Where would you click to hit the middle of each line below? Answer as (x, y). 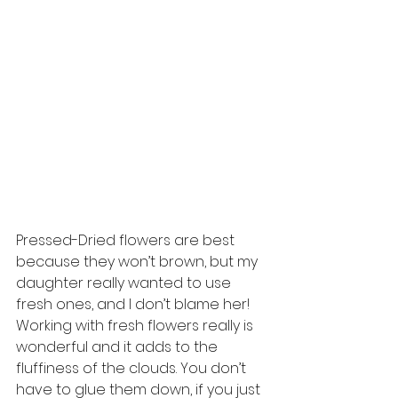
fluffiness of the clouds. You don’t (133, 369)
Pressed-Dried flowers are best (127, 241)
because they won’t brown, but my (139, 262)
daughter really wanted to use (125, 283)
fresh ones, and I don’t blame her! (135, 305)
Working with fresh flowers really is (136, 326)
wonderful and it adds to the (119, 347)
